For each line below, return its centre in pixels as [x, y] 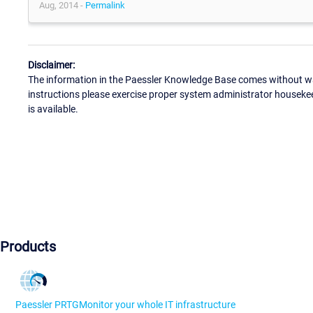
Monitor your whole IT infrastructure [157, 305]
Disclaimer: [51, 65]
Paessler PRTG [47, 305]
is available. [53, 109]
